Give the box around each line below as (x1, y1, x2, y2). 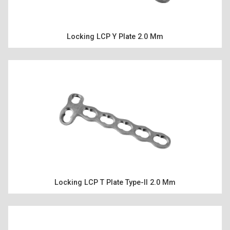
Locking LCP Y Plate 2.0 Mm (67, 32, 163, 41)
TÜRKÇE (99, 41, 131, 51)
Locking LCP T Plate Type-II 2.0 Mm (54, 178, 176, 187)
